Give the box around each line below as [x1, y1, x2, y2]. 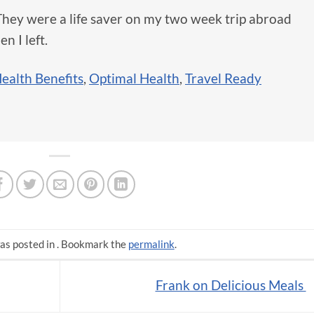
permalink [128, 237, 175, 250]
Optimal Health [89, 69, 179, 86]
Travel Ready [185, 69, 261, 86]
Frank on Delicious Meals [155, 276, 306, 293]
